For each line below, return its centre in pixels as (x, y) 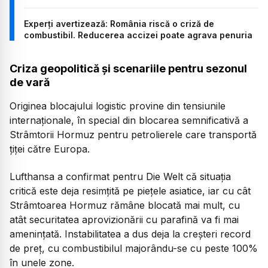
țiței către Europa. (50, 149)
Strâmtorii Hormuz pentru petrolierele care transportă (133, 135)
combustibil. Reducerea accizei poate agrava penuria (138, 35)
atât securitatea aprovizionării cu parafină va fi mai (124, 220)
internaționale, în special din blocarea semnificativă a (129, 121)
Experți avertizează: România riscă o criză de (119, 23)
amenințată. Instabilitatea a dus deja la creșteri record (130, 234)
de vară (30, 83)
